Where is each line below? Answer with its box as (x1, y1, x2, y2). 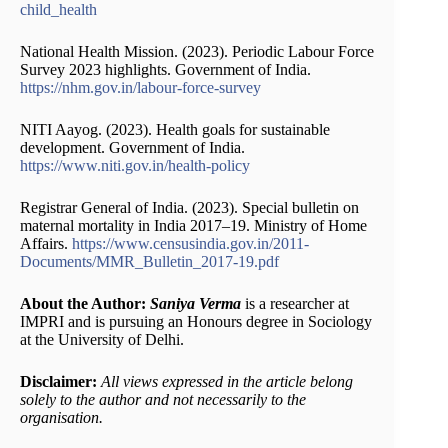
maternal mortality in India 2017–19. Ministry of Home (20, 216, 367, 234)
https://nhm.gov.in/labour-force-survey (20, 78, 261, 96)
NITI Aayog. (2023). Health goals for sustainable (20, 120, 330, 138)
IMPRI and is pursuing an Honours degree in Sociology (20, 312, 372, 330)
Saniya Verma (150, 294, 241, 312)
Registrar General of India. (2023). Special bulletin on (20, 198, 359, 216)
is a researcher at (241, 294, 349, 312)
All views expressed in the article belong (101, 372, 353, 390)
